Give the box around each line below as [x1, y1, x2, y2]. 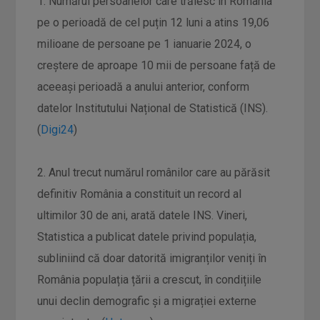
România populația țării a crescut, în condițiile [37, 273, 262, 286]
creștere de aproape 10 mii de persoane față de [37, 59, 276, 72]
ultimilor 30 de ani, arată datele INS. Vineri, [37, 209, 248, 222]
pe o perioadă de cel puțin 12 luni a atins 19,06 [37, 16, 270, 29]
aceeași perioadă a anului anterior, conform [37, 80, 250, 94]
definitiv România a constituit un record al [37, 187, 242, 201]
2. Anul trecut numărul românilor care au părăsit [37, 166, 271, 179]
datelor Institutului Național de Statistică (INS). [37, 101, 269, 115]
